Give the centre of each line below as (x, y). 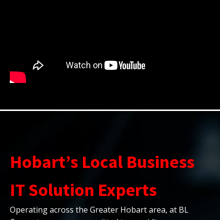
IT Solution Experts (83, 190)
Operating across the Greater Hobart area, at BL (99, 209)
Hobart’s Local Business (102, 162)
